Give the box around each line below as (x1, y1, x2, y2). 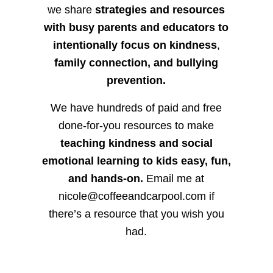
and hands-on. (68, 172, 144, 185)
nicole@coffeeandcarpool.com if (58, 190, 214, 202)
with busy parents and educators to (44, 21, 229, 34)
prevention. (107, 74, 166, 87)
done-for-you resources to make (58, 119, 214, 132)
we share (48, 3, 96, 16)
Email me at (143, 172, 205, 185)
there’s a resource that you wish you (48, 207, 224, 220)
